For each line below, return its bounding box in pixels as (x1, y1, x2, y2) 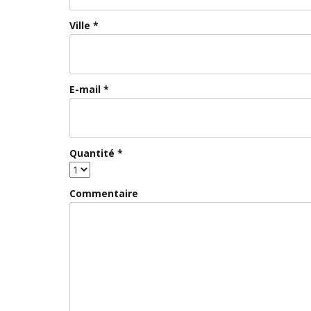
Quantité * (69, 146, 123, 160)
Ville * (69, 19, 99, 32)
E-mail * (69, 83, 109, 96)
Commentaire (69, 187, 138, 200)
